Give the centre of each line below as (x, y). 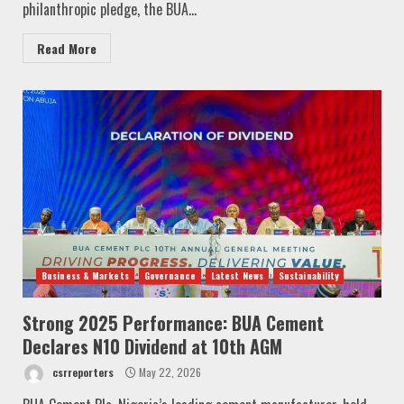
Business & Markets (85, 275)
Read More (67, 48)
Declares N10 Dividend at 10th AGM (152, 346)
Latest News (237, 275)
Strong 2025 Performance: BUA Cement (173, 322)
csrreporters (82, 372)
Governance (170, 275)
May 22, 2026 (169, 372)
